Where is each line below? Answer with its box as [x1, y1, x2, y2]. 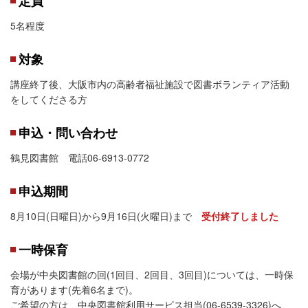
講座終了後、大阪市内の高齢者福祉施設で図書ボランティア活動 [10, 76, 289, 91]
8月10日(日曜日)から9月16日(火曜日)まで [10, 208, 201, 223]
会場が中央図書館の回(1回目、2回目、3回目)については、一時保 [10, 267, 294, 281]
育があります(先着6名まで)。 [10, 282, 226, 296]
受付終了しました [201, 208, 278, 223]
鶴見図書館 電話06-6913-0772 [10, 150, 149, 164]
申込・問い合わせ [19, 123, 118, 142]
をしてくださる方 [10, 91, 87, 106]
